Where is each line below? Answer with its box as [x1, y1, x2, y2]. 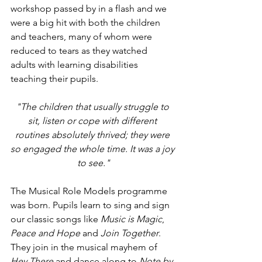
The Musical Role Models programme [11, 185, 170, 196]
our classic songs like [11, 213, 101, 225]
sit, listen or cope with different [28, 115, 159, 126]
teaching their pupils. [11, 73, 101, 84]
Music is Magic [101, 213, 162, 225]
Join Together [101, 227, 158, 239]
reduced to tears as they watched [11, 45, 150, 56]
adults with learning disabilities [11, 59, 140, 70]
